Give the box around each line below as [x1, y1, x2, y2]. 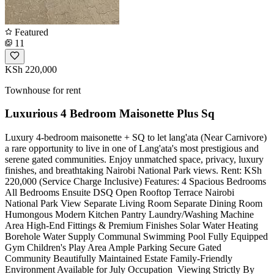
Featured [12, 26, 48, 37]
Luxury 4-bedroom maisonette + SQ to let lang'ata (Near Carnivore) [5, 132, 267, 143]
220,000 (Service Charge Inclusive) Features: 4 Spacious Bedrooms [5, 176, 266, 187]
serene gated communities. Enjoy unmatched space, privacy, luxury [5, 154, 264, 165]
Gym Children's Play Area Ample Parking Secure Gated [5, 242, 221, 253]
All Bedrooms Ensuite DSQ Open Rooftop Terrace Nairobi [5, 187, 234, 198]
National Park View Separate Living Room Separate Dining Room [5, 198, 262, 209]
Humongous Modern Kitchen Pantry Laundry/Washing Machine [5, 209, 254, 220]
